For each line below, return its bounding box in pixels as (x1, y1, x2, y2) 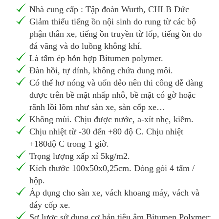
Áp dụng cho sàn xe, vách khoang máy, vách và (29, 188, 199, 198)
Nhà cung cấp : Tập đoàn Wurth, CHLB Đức (29, 4, 189, 15)
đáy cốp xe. (29, 200, 70, 210)
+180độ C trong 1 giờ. (29, 139, 109, 149)
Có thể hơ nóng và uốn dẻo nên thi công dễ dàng (29, 78, 203, 88)
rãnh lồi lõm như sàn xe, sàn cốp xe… (29, 102, 165, 112)
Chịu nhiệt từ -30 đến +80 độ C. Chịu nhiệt (29, 127, 183, 137)
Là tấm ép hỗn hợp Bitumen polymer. (29, 53, 163, 64)
